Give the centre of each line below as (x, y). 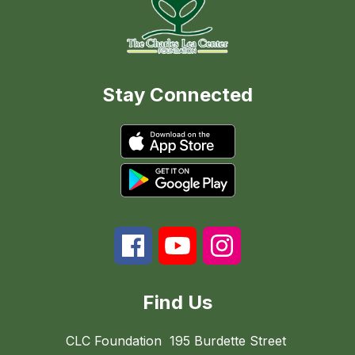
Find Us (177, 302)
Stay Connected (177, 95)
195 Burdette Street (227, 341)
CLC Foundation (113, 341)
